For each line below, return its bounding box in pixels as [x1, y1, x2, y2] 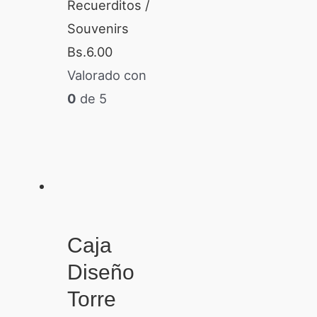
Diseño [67, 260, 134, 284]
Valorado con [67, 67, 146, 83]
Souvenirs [67, 20, 129, 36]
